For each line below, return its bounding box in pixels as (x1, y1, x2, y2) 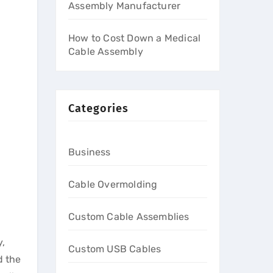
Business (68, 146, 111, 158)
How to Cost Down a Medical (68, 32, 201, 44)
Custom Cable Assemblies (68, 211, 190, 222)
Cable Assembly (68, 46, 143, 57)
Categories (68, 102, 129, 115)
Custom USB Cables (68, 243, 161, 255)
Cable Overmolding (68, 179, 158, 190)
